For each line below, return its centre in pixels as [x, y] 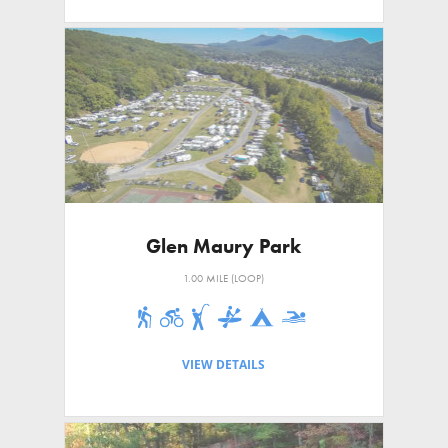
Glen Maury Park [224, 246]
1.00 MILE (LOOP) [224, 278]
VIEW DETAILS [224, 365]
